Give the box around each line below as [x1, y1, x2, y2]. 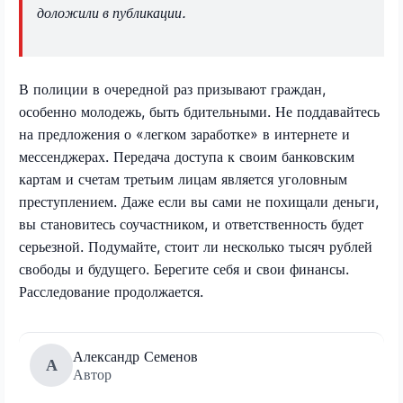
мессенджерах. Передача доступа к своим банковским [19, 147, 354, 166]
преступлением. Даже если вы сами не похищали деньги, [19, 192, 379, 210]
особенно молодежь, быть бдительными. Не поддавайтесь [19, 102, 380, 121]
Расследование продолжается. [19, 282, 203, 300]
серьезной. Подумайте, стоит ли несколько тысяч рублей [19, 237, 372, 255]
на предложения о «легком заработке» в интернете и [19, 124, 350, 143]
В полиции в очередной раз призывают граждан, [19, 79, 326, 98]
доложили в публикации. [37, 3, 185, 22]
